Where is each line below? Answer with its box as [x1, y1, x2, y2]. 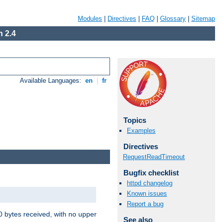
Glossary [160, 15, 186, 22]
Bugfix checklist [123, 168, 179, 177]
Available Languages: [20, 77, 84, 85]
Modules [78, 15, 102, 22]
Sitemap [191, 15, 215, 22]
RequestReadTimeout [123, 153, 185, 161]
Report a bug [127, 200, 164, 208]
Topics [123, 116, 146, 124]
